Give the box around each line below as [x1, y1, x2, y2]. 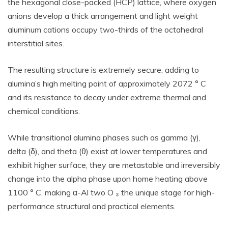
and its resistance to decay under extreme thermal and [8, 92, 206, 102]
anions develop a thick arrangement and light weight [8, 11, 198, 21]
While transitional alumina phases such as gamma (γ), [8, 132, 201, 142]
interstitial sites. [8, 38, 64, 48]
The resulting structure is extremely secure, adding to [8, 65, 199, 75]
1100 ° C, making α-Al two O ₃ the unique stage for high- [8, 187, 215, 197]
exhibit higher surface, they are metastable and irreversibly [8, 160, 220, 170]
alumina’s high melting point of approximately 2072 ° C [8, 78, 206, 89]
